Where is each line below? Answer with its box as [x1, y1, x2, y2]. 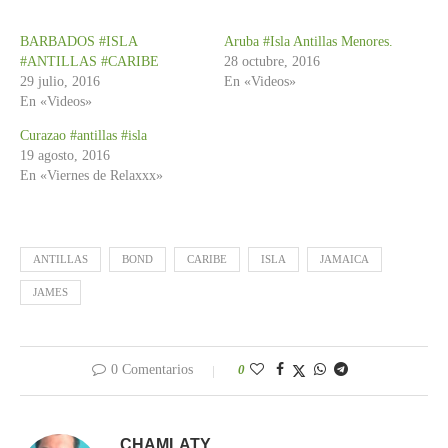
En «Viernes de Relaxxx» [20, 167, 163, 183]
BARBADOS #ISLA [20, 33, 137, 49]
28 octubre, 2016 [224, 53, 320, 69]
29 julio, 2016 [20, 73, 100, 89]
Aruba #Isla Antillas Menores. [224, 33, 393, 49]
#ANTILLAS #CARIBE [20, 53, 159, 69]
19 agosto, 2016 [20, 147, 110, 163]
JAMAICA [320, 252, 369, 265]
